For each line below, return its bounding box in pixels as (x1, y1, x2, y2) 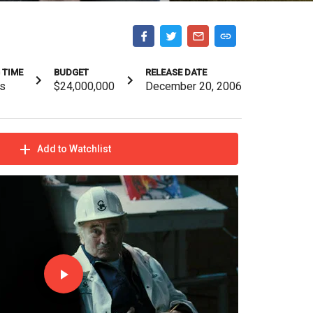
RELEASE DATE (145, 66, 207, 78)
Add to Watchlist (36, 143, 111, 155)
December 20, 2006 (145, 79, 242, 93)
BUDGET (54, 66, 89, 78)
